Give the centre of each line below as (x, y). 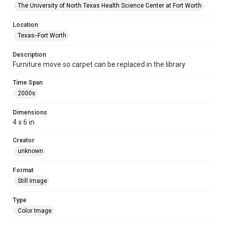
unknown (30, 151)
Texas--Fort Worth (42, 35)
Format (23, 170)
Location (25, 25)
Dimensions (30, 112)
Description (29, 55)
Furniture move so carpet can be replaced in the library (99, 64)
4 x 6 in (24, 122)
